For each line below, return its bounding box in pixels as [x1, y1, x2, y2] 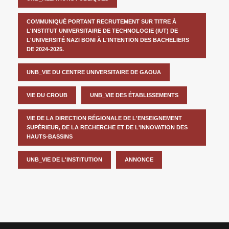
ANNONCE [125, 156, 153, 163]
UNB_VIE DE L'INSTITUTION [27, 156, 102, 163]
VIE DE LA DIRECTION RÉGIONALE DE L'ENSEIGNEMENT [27, 114, 182, 121]
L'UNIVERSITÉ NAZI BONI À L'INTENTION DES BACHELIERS [27, 36, 189, 43]
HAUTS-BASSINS [27, 133, 73, 140]
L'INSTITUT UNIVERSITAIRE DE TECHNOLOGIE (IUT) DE [27, 27, 178, 34]
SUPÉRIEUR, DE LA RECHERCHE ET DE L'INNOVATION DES [27, 124, 188, 130]
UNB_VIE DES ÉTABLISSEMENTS [90, 91, 178, 98]
